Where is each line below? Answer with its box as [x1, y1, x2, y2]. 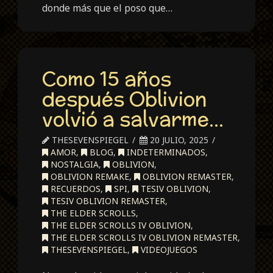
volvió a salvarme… [42, 104, 224, 133]
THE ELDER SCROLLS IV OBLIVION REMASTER [48, 231, 238, 243]
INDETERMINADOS [124, 146, 206, 158]
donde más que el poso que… [42, 1, 173, 15]
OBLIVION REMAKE [48, 170, 130, 182]
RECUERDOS [48, 182, 101, 194]
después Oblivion [42, 84, 208, 113]
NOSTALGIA [48, 158, 99, 170]
